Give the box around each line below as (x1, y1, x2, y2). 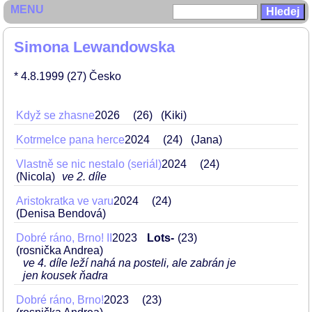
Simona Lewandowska (14, 38, 175, 56)
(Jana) (191, 134, 222, 146)
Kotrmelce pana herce (16, 134, 125, 146)
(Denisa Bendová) (16, 208, 106, 219)
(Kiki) (161, 109, 187, 121)
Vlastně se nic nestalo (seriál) (16, 158, 162, 170)
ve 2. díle (62, 171, 107, 182)
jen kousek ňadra (23, 270, 108, 281)
